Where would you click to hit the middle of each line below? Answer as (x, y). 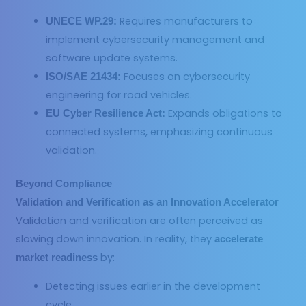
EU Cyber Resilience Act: (106, 114)
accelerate (239, 239)
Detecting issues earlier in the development (153, 286)
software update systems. (112, 58)
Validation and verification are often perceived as (140, 220)
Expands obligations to (224, 114)
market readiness (57, 257)
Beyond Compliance (64, 183)
